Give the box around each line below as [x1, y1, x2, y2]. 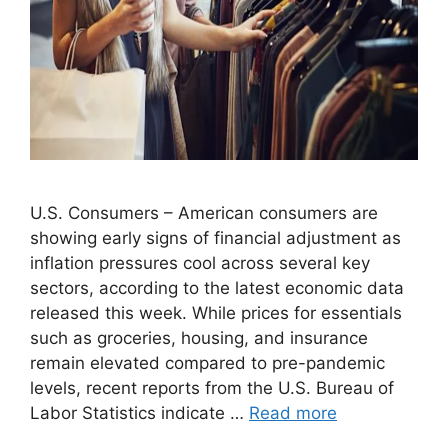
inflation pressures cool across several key [30, 253, 370, 273]
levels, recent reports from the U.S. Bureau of [30, 378, 394, 398]
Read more [249, 403, 337, 423]
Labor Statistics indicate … [30, 403, 249, 423]
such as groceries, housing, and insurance [30, 328, 368, 348]
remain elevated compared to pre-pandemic [30, 353, 385, 373]
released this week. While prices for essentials [30, 303, 402, 323]
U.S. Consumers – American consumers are [30, 203, 378, 223]
